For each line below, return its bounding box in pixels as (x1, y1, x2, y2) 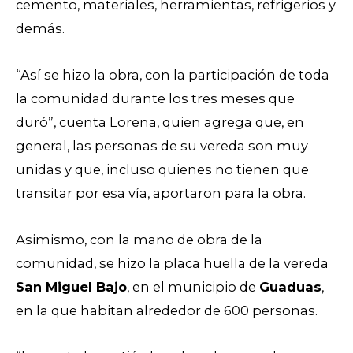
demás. (16, 20, 68, 37)
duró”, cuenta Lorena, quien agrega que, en (16, 113, 304, 130)
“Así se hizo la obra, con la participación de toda (16, 66, 329, 83)
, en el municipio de (127, 278, 259, 295)
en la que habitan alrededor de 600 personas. (16, 302, 321, 318)
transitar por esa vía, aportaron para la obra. (16, 184, 309, 201)
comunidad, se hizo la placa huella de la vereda (16, 255, 329, 271)
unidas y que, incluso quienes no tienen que (16, 161, 309, 177)
